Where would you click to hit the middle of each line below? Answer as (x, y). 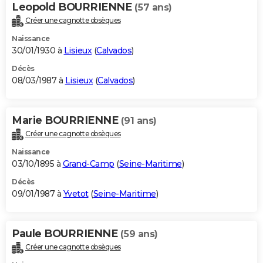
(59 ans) (139, 234)
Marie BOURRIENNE (66, 121)
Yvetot (76, 193)
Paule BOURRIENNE (66, 233)
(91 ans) (139, 121)
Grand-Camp (88, 163)
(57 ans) (153, 8)
